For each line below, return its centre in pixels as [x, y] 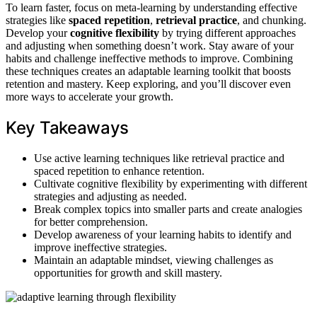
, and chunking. [272, 20]
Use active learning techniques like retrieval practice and [159, 158]
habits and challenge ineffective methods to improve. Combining [149, 58]
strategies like [37, 20]
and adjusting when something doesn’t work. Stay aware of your [150, 45]
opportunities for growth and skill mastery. [128, 272]
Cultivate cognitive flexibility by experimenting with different [171, 183]
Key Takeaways [68, 127]
